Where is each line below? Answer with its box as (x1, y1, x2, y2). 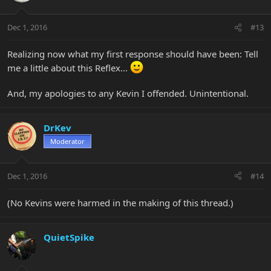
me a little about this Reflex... (7, 62, 130, 74)
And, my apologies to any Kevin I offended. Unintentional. (7, 87, 249, 100)
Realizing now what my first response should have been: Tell (7, 48, 258, 60)
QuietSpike (44, 230, 94, 243)
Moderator (50, 137, 85, 146)
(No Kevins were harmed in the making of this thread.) (7, 196, 233, 209)
